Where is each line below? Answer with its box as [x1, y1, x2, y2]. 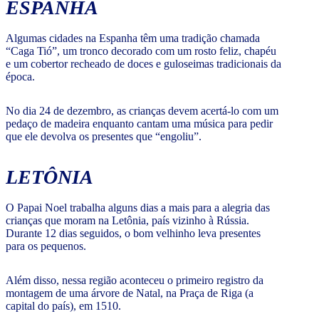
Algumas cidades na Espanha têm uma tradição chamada [6, 32, 260, 45]
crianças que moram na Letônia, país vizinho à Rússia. [6, 214, 249, 227]
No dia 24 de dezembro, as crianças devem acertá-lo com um [6, 105, 278, 117]
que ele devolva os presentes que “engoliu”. [6, 130, 202, 143]
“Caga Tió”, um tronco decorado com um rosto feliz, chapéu [6, 45, 276, 58]
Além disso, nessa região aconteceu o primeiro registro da [6, 274, 263, 287]
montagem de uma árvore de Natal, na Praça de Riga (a [6, 287, 253, 300]
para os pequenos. [6, 240, 86, 253]
